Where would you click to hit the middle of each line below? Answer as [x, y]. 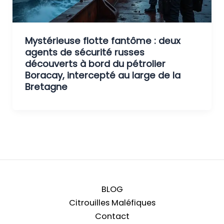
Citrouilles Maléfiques [112, 202]
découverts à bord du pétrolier [95, 63]
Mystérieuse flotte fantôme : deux [102, 40]
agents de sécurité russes [84, 52]
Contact [112, 216]
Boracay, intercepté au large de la [102, 75]
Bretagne [46, 86]
